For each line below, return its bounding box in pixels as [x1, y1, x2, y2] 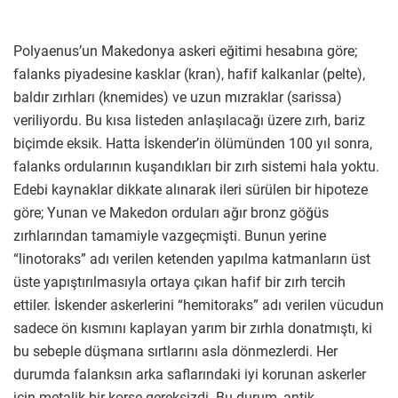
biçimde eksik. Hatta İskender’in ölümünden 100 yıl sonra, [13, 134, 372, 152]
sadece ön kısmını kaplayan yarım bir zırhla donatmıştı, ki [13, 319, 372, 337]
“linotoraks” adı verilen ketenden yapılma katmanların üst [13, 250, 370, 267]
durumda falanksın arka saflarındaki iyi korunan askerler [13, 365, 366, 383]
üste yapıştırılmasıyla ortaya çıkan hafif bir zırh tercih [13, 273, 346, 291]
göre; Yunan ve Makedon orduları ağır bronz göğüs [13, 203, 329, 221]
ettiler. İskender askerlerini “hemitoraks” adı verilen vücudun [13, 296, 384, 314]
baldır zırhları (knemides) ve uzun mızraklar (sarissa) [13, 88, 342, 106]
